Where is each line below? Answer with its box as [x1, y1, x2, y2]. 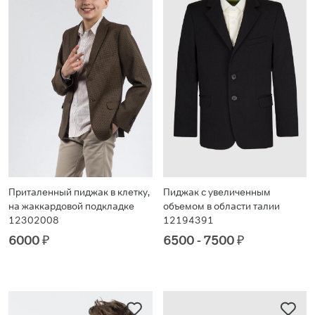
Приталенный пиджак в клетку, [8, 186, 150, 199]
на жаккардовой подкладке [8, 200, 134, 213]
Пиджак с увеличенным [162, 186, 271, 199]
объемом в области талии [162, 200, 280, 213]
